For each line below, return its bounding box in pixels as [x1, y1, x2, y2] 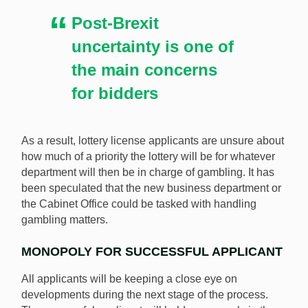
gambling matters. [21, 213, 108, 225]
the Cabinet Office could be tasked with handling [21, 197, 256, 210]
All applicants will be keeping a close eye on [21, 272, 237, 285]
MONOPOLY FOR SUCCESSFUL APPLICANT [21, 244, 283, 258]
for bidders [71, 83, 159, 102]
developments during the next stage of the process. [21, 288, 268, 300]
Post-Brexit [71, 13, 159, 32]
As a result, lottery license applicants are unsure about [21, 134, 284, 146]
